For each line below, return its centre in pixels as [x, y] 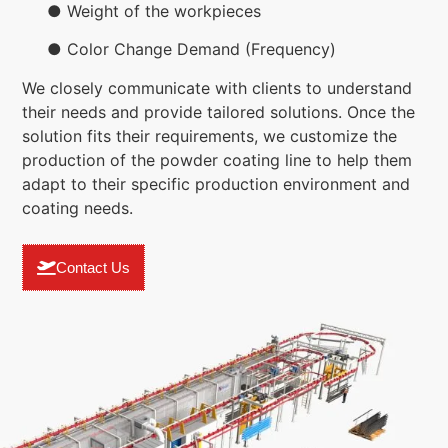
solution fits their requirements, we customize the [209, 135]
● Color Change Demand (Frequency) [179, 49]
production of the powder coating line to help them [217, 159]
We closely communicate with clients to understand [217, 87]
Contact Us [93, 268]
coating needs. [77, 207]
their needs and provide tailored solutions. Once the [218, 111]
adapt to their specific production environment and [216, 183]
